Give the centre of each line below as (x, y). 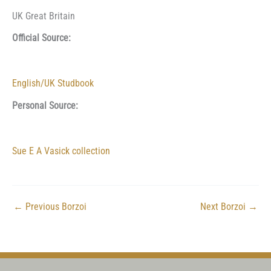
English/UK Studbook (53, 84)
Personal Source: (45, 106)
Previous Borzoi (55, 207)
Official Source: (41, 38)
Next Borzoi (224, 207)
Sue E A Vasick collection (61, 151)
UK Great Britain (44, 16)
